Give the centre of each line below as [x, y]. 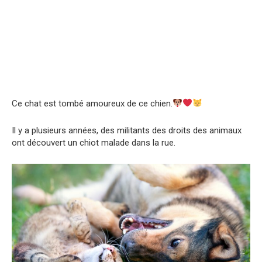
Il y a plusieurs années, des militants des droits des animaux [127, 130]
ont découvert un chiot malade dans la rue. [94, 142]
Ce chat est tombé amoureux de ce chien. [92, 103]
